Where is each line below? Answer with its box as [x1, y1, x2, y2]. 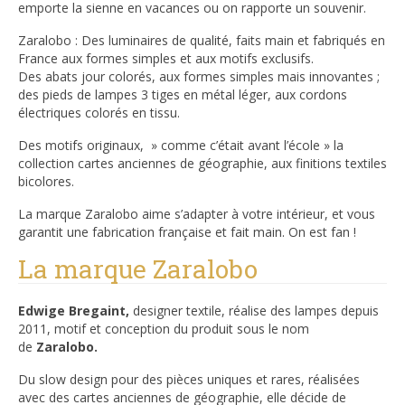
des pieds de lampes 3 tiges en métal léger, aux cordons [18, 85, 347, 103]
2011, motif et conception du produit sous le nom [18, 319, 309, 337]
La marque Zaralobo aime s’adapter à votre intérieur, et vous [18, 204, 375, 222]
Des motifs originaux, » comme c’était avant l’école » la [18, 136, 344, 154]
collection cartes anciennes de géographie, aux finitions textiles [18, 154, 387, 172]
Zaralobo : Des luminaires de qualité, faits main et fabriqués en [18, 31, 385, 49]
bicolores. [18, 172, 74, 190]
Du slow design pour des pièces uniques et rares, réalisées [18, 370, 360, 388]
